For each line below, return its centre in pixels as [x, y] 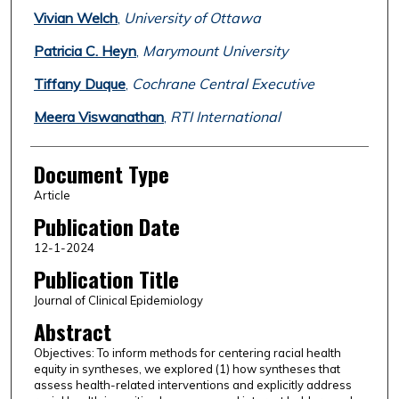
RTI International [225, 117]
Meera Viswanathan [98, 117]
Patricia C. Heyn [85, 51]
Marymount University [215, 51]
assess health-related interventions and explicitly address [192, 385]
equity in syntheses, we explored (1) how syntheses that [187, 369]
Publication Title [106, 279]
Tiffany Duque [79, 84]
